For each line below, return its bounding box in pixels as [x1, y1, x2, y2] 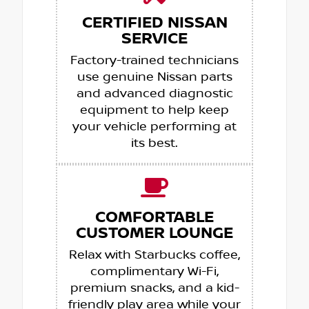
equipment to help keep [80, 102, 229, 118]
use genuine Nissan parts [77, 69, 232, 85]
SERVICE [121, 29, 188, 48]
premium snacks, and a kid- [70, 280, 239, 296]
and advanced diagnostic [76, 86, 233, 101]
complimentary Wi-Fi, [90, 263, 219, 279]
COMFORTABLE [95, 208, 214, 227]
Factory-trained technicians [70, 52, 239, 68]
